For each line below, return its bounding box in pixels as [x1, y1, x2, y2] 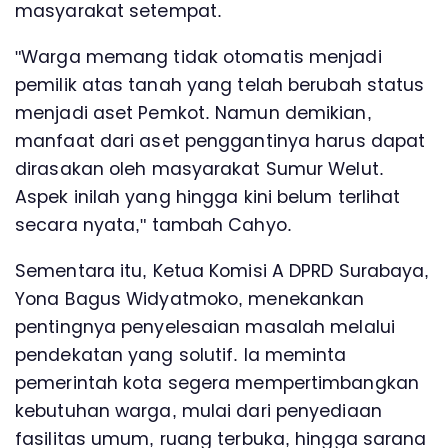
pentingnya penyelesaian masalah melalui [15, 314, 395, 339]
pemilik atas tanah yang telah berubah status [15, 72, 425, 97]
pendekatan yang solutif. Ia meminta [15, 342, 347, 367]
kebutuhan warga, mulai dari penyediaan [15, 398, 382, 423]
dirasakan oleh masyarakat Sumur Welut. [15, 156, 384, 181]
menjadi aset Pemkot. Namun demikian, [15, 100, 372, 125]
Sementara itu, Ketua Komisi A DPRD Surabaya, [15, 258, 430, 283]
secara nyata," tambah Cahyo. [15, 212, 292, 237]
